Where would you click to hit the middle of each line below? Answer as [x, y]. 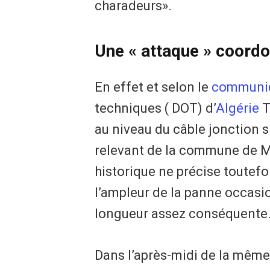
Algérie [237, 108]
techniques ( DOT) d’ [155, 108]
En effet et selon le [153, 87]
